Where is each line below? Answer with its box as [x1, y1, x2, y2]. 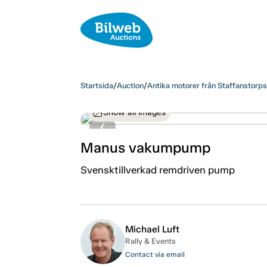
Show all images [103, 107, 166, 117]
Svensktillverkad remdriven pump [80, 163, 235, 176]
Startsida [80, 80, 113, 90]
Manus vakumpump [80, 138, 210, 156]
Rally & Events [125, 236, 176, 246]
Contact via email [125, 250, 185, 259]
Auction [116, 80, 144, 90]
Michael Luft [125, 223, 179, 235]
